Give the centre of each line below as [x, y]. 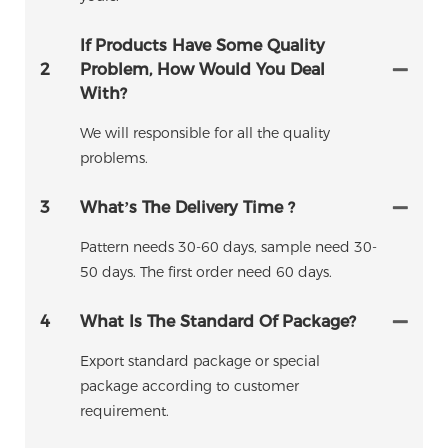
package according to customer [189, 386]
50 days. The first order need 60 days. [206, 272]
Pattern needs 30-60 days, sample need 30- [228, 247]
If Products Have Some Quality [202, 46]
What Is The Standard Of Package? [218, 322]
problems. [114, 158]
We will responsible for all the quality [205, 133]
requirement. [124, 411]
